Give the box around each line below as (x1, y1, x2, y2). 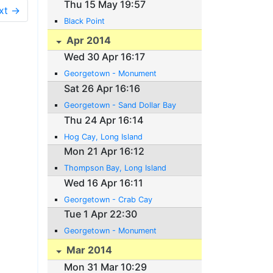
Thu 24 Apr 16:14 (64, 113, 144, 126)
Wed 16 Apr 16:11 (64, 176, 144, 189)
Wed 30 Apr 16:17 (64, 51, 146, 63)
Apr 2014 (64, 34, 112, 46)
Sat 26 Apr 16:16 (64, 82, 141, 94)
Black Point (64, 16, 105, 26)
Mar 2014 (64, 244, 113, 257)
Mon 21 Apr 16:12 (64, 145, 145, 158)
